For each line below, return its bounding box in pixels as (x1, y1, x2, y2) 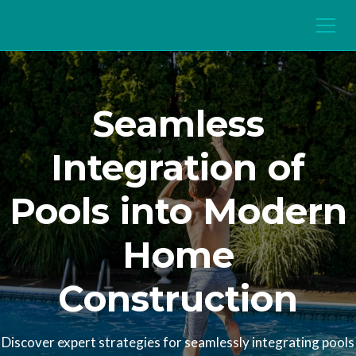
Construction (58, 277, 298, 320)
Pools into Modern (9, 189, 347, 233)
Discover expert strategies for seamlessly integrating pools (2, 334, 354, 350)
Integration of (51, 145, 305, 189)
